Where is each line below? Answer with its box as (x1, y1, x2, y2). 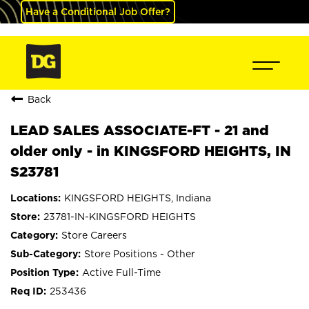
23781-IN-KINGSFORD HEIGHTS (43, 211, 196, 221)
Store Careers (61, 230, 127, 240)
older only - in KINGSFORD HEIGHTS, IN (10, 143, 291, 159)
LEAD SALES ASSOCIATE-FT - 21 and (10, 122, 269, 138)
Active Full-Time (82, 267, 161, 277)
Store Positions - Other (84, 248, 195, 259)
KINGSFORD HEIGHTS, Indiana (64, 192, 211, 203)
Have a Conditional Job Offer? (26, 6, 170, 17)
